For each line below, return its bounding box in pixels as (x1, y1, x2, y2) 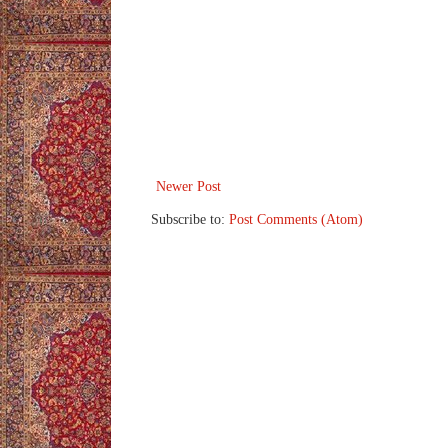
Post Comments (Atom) (229, 212, 363, 228)
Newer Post (156, 179, 221, 195)
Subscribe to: (151, 212, 229, 228)
